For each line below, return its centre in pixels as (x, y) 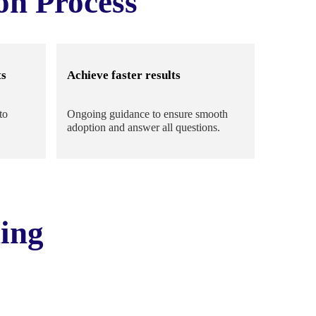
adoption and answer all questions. (143, 128)
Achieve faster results (123, 75)
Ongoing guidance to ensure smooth (147, 114)
